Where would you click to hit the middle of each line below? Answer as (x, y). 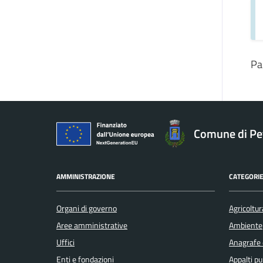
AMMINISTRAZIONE (86, 177)
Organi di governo (87, 208)
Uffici (65, 242)
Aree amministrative (92, 225)
